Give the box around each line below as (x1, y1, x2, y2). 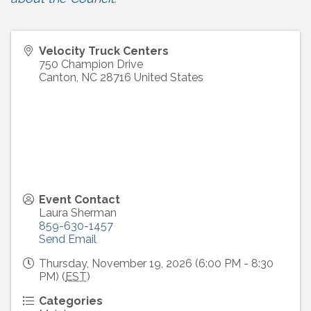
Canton (39, 71, 76, 85)
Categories (39, 294, 103, 308)
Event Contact (39, 193, 120, 207)
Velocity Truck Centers (39, 44, 169, 58)
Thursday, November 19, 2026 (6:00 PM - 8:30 (39, 257, 274, 271)
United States (134, 71, 203, 85)
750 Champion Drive (39, 58, 143, 72)
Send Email (39, 233, 96, 246)
